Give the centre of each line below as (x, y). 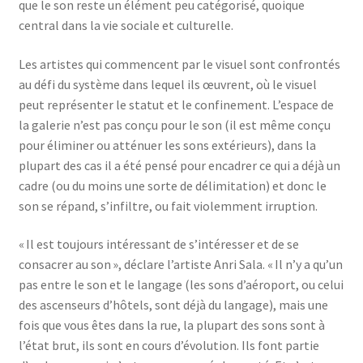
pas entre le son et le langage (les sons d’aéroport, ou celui (181, 285)
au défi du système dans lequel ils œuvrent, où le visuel (167, 84)
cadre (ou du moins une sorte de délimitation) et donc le (172, 185)
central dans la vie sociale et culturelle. (126, 26)
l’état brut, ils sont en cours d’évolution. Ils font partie (169, 346)
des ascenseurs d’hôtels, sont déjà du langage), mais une (173, 305)
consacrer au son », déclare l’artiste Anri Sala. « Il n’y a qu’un (180, 265)
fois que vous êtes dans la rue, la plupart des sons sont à (171, 325)
